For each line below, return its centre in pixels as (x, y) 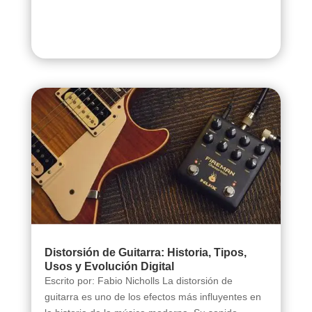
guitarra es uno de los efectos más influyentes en (153, 296)
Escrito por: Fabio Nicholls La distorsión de (138, 280)
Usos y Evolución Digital (109, 266)
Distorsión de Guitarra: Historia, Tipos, (145, 252)
